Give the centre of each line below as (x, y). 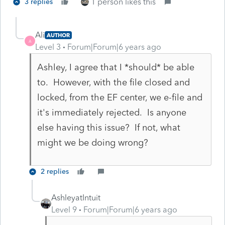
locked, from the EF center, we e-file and (120, 97)
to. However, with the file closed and (113, 82)
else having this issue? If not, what (108, 127)
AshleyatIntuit (76, 197)
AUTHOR (58, 35)
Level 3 (48, 47)
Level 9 (64, 209)
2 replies (55, 171)
